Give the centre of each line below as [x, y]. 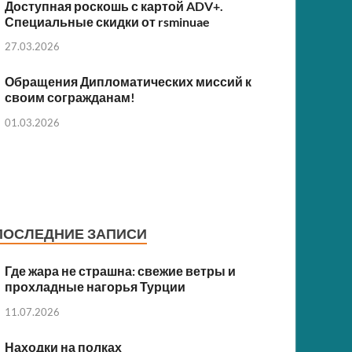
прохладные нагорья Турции [95, 287]
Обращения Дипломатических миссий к [128, 82]
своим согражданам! [70, 97]
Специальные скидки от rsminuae [108, 21]
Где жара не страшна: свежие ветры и [121, 271]
